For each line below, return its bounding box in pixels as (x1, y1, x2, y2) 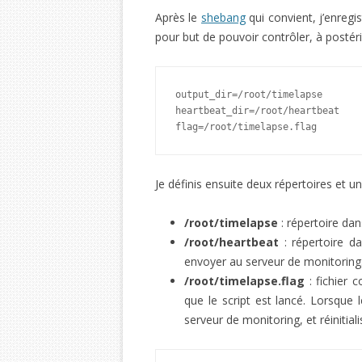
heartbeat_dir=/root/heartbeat (175, 105, 339, 116)
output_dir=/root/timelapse (175, 89, 322, 100)
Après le (155, 10, 201, 25)
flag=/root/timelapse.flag (175, 121, 317, 133)
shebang (201, 10, 246, 25)
